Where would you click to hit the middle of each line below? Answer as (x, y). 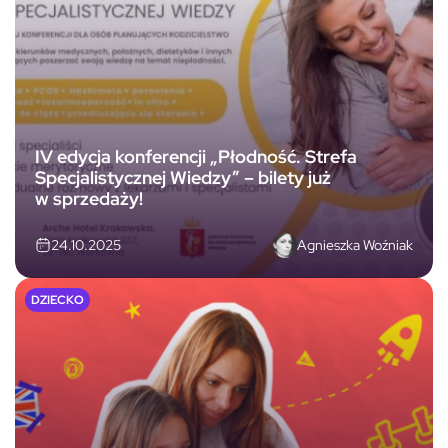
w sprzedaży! (89, 199)
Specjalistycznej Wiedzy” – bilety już (183, 178)
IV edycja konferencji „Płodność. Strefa (196, 157)
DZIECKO (57, 299)
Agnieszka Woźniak (355, 244)
